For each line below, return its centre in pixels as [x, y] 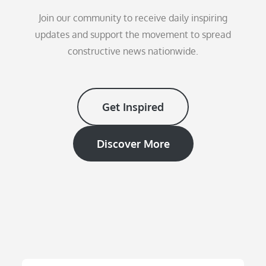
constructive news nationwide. [133, 51]
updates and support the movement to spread [133, 35]
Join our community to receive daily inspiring [133, 18]
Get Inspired [133, 107]
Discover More [133, 144]
